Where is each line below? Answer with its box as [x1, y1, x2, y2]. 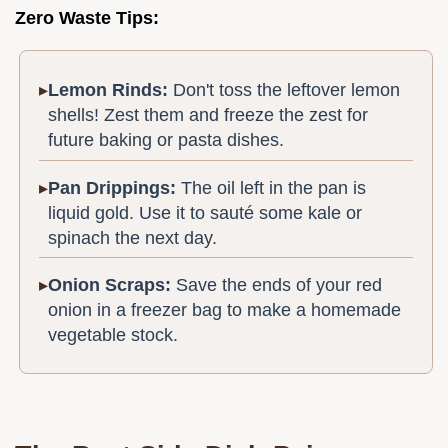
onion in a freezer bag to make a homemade [48, 300, 402, 321]
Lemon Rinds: [48, 80, 169, 101]
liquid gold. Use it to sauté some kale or [48, 202, 363, 223]
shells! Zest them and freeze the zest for [48, 105, 369, 126]
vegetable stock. [48, 325, 179, 346]
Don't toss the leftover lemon [168, 80, 401, 101]
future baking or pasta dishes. [48, 130, 285, 151]
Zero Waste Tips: [15, 7, 159, 28]
